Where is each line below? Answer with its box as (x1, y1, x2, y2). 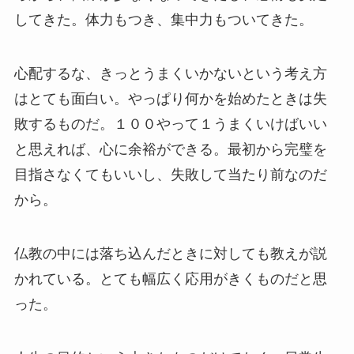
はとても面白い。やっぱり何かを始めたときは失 (13, 91, 327, 107)
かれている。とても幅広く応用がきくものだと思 (13, 270, 327, 287)
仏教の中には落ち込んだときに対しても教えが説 (13, 245, 327, 262)
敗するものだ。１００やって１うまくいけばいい (13, 116, 327, 133)
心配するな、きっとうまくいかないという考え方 (13, 66, 327, 82)
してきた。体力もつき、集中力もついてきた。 (13, 12, 313, 28)
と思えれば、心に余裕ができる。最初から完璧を (13, 141, 327, 158)
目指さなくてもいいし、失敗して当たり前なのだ (13, 167, 327, 183)
